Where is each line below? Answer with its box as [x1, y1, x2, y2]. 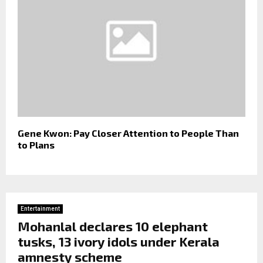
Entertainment [21, 205, 60, 212]
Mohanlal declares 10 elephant [18, 218, 208, 234]
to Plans [18, 139, 55, 150]
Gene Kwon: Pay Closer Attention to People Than [18, 127, 239, 139]
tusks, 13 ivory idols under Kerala [18, 233, 220, 249]
